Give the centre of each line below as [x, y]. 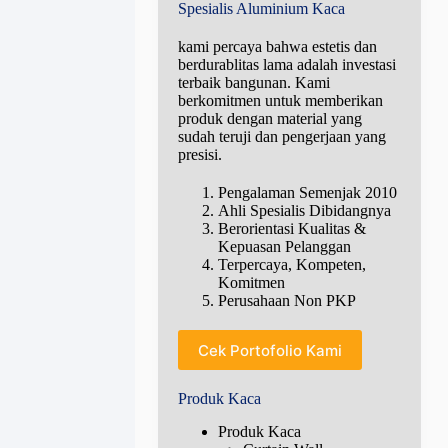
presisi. [199, 155]
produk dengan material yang [269, 119]
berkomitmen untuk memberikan [280, 101]
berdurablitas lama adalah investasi [286, 65]
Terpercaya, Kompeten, [291, 265]
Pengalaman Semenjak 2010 [307, 193]
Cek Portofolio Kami [269, 350]
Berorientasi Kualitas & [291, 229]
